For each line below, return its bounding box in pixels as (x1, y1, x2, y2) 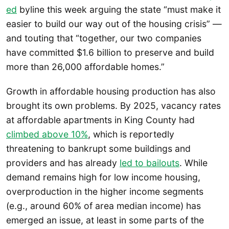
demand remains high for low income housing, (6, 171, 200, 182)
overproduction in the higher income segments (6, 186, 203, 197)
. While (179, 157, 208, 168)
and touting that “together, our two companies (6, 33, 201, 44)
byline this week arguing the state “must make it (17, 4, 221, 15)
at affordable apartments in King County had (6, 114, 195, 125)
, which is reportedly (88, 128, 174, 140)
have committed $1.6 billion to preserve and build (6, 47, 214, 58)
